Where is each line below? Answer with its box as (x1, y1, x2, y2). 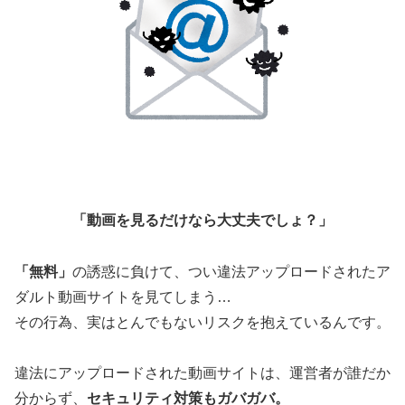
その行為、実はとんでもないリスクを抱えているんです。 (14, 314, 391, 330)
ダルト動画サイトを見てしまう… (14, 288, 231, 305)
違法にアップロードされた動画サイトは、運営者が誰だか (14, 365, 391, 381)
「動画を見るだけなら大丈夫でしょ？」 (72, 212, 333, 228)
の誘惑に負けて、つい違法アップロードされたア (72, 263, 391, 279)
